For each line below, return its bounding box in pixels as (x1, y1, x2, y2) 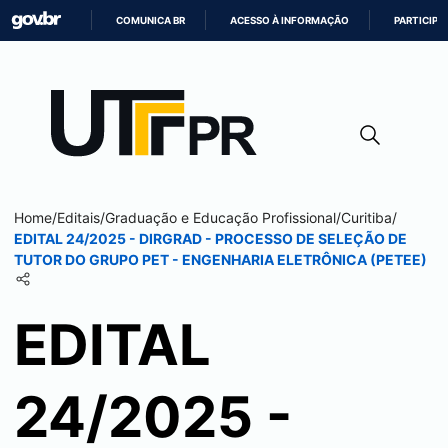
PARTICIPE (394, 15, 445, 26)
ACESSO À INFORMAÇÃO (230, 15, 350, 26)
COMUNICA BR (116, 15, 186, 26)
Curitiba (341, 209, 392, 226)
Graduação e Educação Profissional (105, 209, 336, 226)
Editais (57, 209, 100, 226)
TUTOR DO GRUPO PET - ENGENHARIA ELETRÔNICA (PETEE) (14, 251, 427, 268)
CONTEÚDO (223, 110, 281, 121)
